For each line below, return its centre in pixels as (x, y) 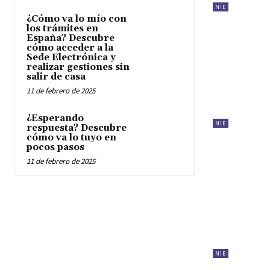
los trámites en (62, 29)
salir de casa (56, 77)
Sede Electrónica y (71, 58)
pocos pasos (55, 147)
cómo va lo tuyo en (71, 138)
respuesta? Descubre (77, 128)
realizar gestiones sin (78, 67)
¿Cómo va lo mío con (77, 19)
